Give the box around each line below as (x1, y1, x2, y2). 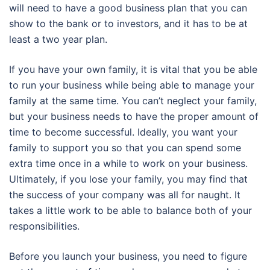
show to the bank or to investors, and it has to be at (9, 17, 248, 30)
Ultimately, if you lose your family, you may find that (9, 173, 248, 186)
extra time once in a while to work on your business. (9, 157, 248, 170)
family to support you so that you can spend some (9, 142, 241, 154)
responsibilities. (9, 220, 80, 233)
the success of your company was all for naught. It (9, 189, 240, 201)
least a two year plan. (9, 33, 107, 46)
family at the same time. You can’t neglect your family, (9, 95, 257, 107)
